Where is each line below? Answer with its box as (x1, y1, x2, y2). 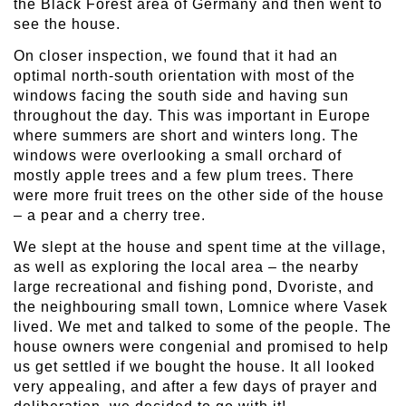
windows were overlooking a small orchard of (14, 147, 342, 163)
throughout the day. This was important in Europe (14, 107, 371, 123)
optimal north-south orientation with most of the (14, 67, 355, 83)
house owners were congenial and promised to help (14, 338, 389, 354)
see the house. (14, 15, 121, 32)
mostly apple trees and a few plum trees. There (14, 167, 354, 183)
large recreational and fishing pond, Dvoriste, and (14, 278, 374, 295)
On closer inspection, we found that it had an (14, 47, 338, 63)
